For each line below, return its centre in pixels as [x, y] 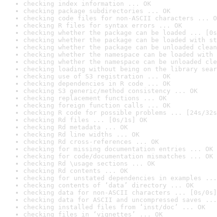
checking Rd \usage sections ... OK [89, 163]
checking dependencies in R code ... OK [97, 84]
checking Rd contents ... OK [76, 171]
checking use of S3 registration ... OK [97, 76]
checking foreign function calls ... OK [97, 105]
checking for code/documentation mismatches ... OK [118, 156]
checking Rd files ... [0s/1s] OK [85, 120]
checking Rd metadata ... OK [76, 127]
